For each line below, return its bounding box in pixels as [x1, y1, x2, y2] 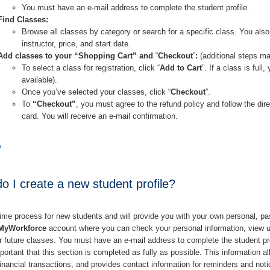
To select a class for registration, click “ [22, 63, 160, 72]
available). [22, 75, 58, 84]
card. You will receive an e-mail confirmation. [22, 111, 178, 121]
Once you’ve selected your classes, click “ [22, 87, 171, 96]
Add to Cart [160, 63, 202, 72]
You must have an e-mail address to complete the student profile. [22, 2, 250, 12]
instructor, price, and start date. [22, 39, 131, 48]
